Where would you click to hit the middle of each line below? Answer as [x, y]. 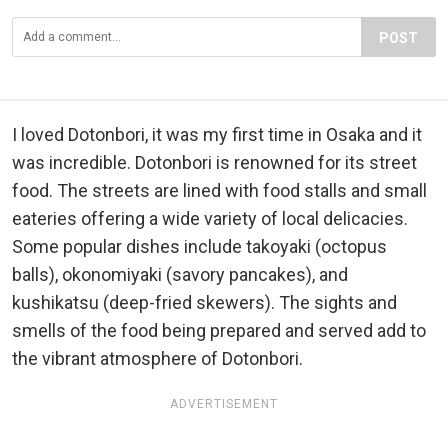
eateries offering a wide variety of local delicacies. [210, 219]
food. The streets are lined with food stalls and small [219, 191]
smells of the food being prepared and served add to [219, 331]
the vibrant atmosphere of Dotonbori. [157, 359]
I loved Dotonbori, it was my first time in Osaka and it [217, 135]
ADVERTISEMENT [224, 404]
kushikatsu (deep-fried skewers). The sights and [204, 303]
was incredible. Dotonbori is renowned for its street [214, 163]
